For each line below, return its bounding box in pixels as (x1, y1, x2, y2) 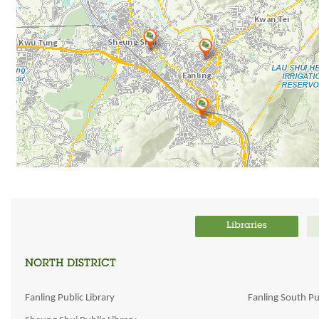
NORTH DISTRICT (25, 258, 116, 269)
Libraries (226, 221, 267, 231)
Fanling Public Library (25, 293, 115, 303)
